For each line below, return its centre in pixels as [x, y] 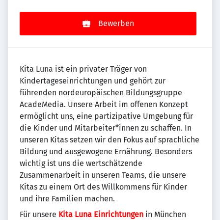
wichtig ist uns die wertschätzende [81, 163]
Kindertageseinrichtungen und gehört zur [93, 81]
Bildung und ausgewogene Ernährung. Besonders [106, 151]
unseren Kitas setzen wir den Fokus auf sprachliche [110, 140]
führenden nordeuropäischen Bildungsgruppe [101, 93]
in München [166, 214]
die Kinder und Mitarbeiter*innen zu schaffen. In [106, 128]
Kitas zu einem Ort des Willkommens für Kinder [103, 187]
